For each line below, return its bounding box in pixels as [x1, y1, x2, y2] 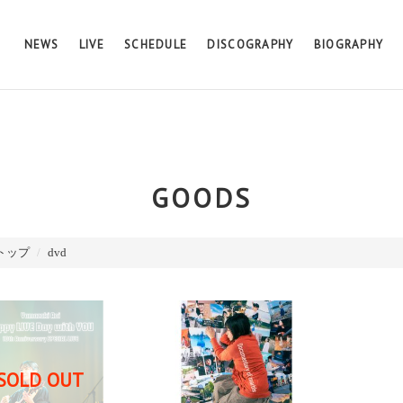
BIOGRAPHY [313, 36, 384, 52]
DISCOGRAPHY [207, 36, 294, 52]
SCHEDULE [123, 36, 188, 52]
